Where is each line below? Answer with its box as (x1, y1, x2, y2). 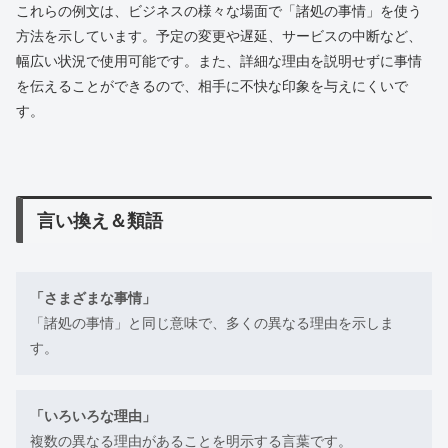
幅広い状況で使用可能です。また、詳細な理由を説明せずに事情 (16, 53, 422, 70)
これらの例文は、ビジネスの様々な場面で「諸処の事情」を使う (16, 3, 422, 20)
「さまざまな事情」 (30, 289, 156, 306)
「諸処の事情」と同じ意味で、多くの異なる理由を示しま (30, 314, 394, 331)
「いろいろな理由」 (30, 407, 156, 424)
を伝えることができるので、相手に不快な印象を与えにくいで (16, 78, 408, 95)
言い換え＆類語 (37, 210, 164, 231)
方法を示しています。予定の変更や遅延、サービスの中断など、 (16, 28, 422, 45)
